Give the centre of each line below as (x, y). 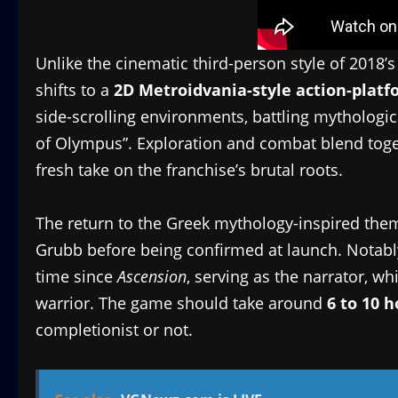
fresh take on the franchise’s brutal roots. (189, 169)
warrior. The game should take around (181, 302)
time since (76, 276)
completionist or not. (114, 329)
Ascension (152, 276)
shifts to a (75, 89)
